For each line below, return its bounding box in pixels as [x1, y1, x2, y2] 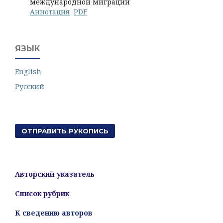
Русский [15, 82, 44, 91]
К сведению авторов [15, 208, 93, 218]
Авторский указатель [15, 169, 95, 179]
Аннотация [30, 7, 70, 16]
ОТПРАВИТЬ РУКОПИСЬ [21, 127, 109, 135]
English [15, 67, 41, 76]
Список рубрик [15, 189, 69, 198]
